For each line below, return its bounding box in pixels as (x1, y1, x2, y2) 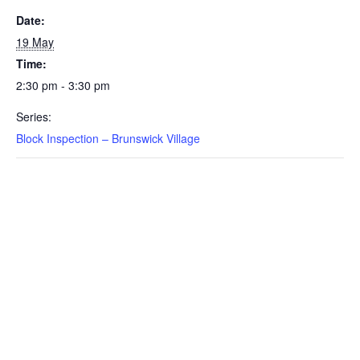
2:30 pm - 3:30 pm (16, 77, 110, 93)
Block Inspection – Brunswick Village (16, 130, 200, 146)
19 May (16, 34, 54, 50)
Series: (16, 108, 51, 125)
